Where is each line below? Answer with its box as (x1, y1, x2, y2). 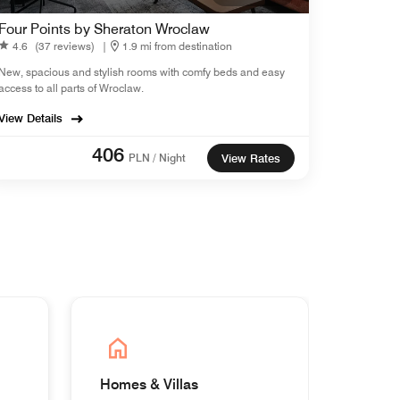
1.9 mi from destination (122, 38, 232, 53)
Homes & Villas (100, 376, 198, 393)
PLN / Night (129, 151, 186, 164)
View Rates (221, 151, 280, 165)
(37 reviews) (35, 38, 95, 53)
